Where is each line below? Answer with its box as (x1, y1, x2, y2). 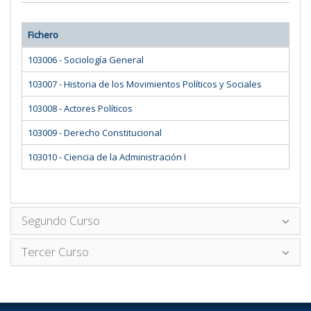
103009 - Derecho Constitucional (28, 126, 162, 139)
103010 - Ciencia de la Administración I (28, 150, 186, 163)
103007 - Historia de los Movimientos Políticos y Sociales (28, 77, 262, 90)
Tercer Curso (22, 243, 89, 260)
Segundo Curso (22, 212, 100, 228)
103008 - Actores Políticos (28, 101, 133, 115)
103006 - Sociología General (28, 53, 144, 66)
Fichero (28, 28, 58, 41)
